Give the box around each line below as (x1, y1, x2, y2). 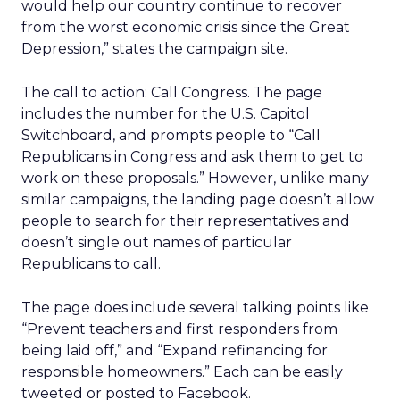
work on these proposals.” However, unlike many (21, 170, 369, 187)
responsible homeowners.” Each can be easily (21, 363, 343, 380)
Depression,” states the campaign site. (21, 40, 287, 57)
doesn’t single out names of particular (21, 234, 292, 251)
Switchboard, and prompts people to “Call (21, 127, 321, 144)
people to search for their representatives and (21, 212, 350, 229)
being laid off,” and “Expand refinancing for (21, 342, 328, 359)
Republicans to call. (21, 255, 161, 272)
